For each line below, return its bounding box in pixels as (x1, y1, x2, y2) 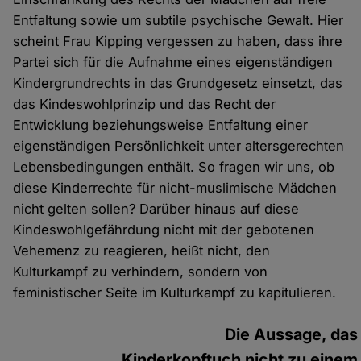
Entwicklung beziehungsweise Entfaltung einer (13, 117, 309, 134)
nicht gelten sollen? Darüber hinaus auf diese (13, 201, 300, 218)
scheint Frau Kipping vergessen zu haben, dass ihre (13, 33, 343, 50)
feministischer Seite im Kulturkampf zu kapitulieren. (13, 284, 337, 301)
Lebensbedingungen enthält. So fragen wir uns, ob (13, 159, 335, 176)
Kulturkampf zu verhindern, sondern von (13, 263, 268, 280)
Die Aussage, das (225, 325, 359, 345)
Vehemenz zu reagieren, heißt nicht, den (13, 243, 271, 259)
